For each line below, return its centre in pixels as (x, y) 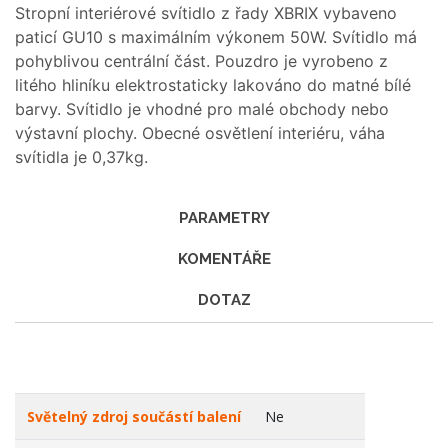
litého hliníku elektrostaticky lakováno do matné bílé (213, 85)
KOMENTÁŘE (224, 259)
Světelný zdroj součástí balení (134, 416)
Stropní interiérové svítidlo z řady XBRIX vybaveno (206, 13)
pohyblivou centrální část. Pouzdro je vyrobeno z (201, 61)
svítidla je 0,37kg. (81, 157)
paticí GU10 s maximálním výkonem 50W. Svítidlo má (216, 37)
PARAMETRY (224, 218)
